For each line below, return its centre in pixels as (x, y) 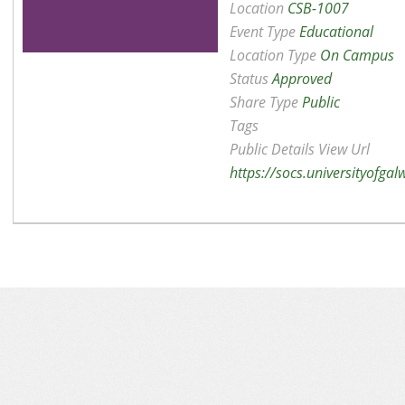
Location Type (274, 55)
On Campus (357, 55)
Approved (301, 79)
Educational (336, 32)
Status (250, 79)
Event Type (264, 32)
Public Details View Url (299, 149)
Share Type (265, 102)
